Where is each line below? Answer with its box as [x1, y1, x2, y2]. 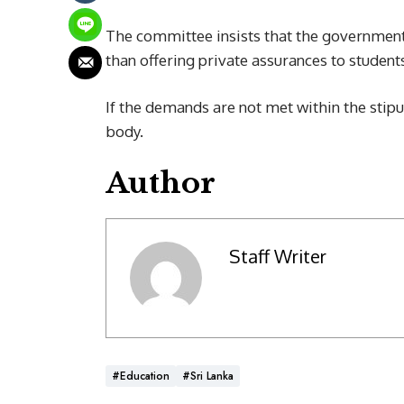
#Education [112, 367, 170, 384]
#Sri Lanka [182, 367, 234, 384]
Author [106, 164, 216, 201]
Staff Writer [228, 244, 326, 269]
